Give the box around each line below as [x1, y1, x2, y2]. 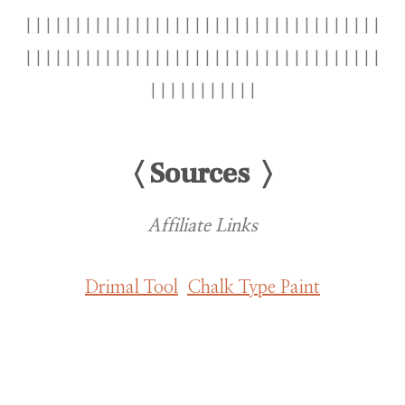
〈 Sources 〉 [133, 155, 272, 193]
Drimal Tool [85, 278, 178, 297]
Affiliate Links [147, 217, 258, 236]
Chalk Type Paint [187, 278, 320, 297]
